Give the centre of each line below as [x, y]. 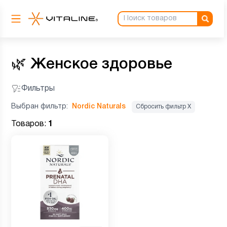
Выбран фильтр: [41, 107]
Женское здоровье [101, 65]
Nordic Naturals [99, 107]
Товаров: [30, 124]
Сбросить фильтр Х [163, 107]
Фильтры [38, 89]
